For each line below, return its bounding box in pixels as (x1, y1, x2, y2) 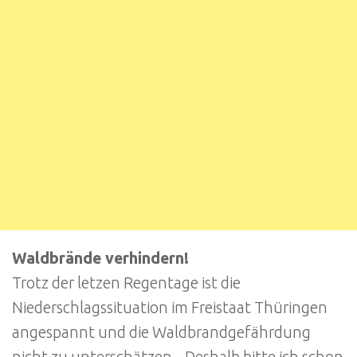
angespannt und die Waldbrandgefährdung (12, 323, 311, 341)
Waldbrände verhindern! (12, 249, 189, 267)
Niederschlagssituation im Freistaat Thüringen (12, 298, 328, 316)
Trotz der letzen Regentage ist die (12, 273, 241, 292)
